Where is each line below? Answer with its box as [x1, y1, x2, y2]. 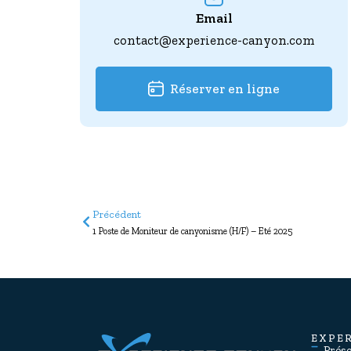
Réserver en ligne [170, 81, 280, 97]
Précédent [92, 207, 141, 220]
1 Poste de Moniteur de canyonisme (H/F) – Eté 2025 [92, 225, 292, 237]
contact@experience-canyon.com [113, 31, 315, 48]
